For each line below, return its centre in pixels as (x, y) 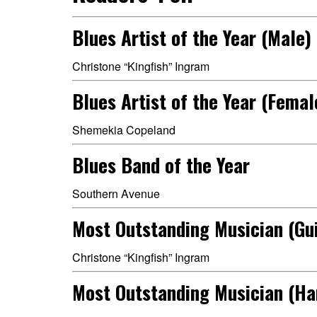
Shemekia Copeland (124, 130)
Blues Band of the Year (161, 165)
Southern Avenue (116, 194)
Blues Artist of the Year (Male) (192, 38)
